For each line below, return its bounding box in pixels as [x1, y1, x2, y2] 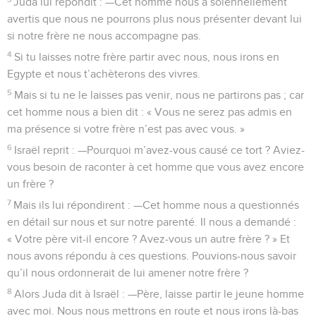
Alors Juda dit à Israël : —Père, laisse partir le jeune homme [14, 288, 305, 300]
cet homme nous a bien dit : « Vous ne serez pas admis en [7, 106, 292, 118]
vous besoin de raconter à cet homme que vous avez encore [7, 161, 304, 173]
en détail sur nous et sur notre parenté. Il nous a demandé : [7, 216, 296, 228]
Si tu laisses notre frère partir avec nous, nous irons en [14, 51, 280, 63]
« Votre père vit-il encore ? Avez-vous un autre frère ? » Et [7, 233, 290, 245]
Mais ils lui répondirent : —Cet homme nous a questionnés [13, 199, 300, 211]
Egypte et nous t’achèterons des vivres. [7, 68, 200, 80]
